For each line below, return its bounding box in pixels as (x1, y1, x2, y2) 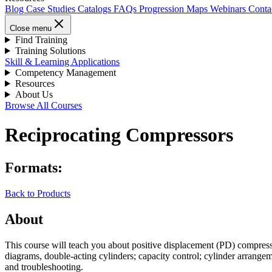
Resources (15, 78, 55, 89)
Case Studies (26, 4, 78, 14)
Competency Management (15, 67, 116, 78)
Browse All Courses (5, 100, 82, 110)
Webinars (210, 4, 248, 14)
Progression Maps (139, 4, 210, 14)
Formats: (5, 159, 63, 175)
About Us (15, 89, 53, 100)
